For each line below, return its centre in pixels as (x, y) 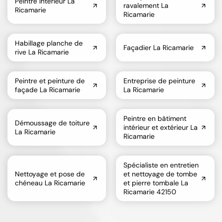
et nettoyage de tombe (160, 174)
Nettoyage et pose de (50, 174)
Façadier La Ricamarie (159, 47)
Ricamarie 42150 (150, 192)
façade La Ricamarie (48, 89)
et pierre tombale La (156, 183)
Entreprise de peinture (159, 81)
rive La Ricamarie (42, 52)
